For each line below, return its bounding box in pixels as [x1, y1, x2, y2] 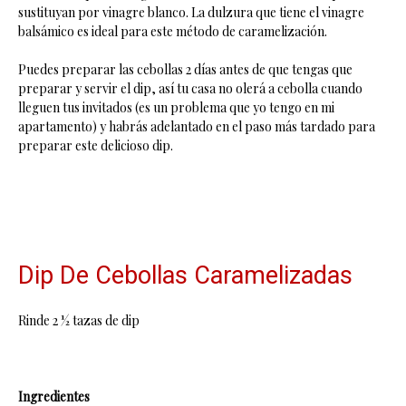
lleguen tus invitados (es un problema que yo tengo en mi [18, 99, 334, 116]
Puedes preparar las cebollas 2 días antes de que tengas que [18, 61, 353, 78]
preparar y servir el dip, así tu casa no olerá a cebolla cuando [18, 80, 362, 97]
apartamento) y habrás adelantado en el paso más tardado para [18, 118, 375, 135]
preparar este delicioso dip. [18, 137, 173, 154]
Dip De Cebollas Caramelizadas [18, 261, 353, 290]
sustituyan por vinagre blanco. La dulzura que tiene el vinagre [18, 4, 364, 21]
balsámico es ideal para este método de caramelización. [18, 23, 327, 40]
